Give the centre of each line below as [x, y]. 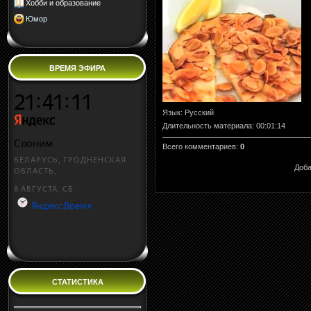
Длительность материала [207, 125]
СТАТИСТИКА [77, 282]
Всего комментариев [199, 146]
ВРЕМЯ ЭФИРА [77, 68]
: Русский [197, 112]
